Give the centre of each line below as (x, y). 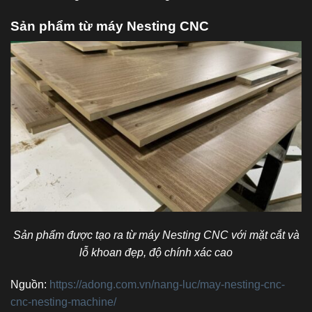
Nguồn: (30, 284)
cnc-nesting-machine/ (63, 302)
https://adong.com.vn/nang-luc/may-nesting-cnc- (167, 284)
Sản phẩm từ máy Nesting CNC (110, 26)
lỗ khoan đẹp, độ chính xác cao (156, 252)
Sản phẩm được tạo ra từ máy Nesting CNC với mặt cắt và (156, 235)
